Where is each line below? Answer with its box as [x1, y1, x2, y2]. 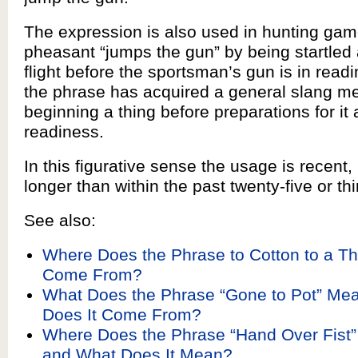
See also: [24, 211, 96, 229]
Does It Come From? [42, 305, 201, 324]
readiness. [24, 122, 104, 141]
